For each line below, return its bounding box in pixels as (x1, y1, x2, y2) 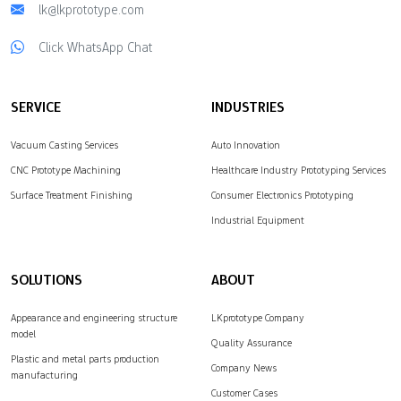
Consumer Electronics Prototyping (211, 188, 354, 203)
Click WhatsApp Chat (38, 38, 152, 57)
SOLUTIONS (11, 270, 82, 290)
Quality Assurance (211, 336, 292, 351)
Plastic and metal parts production (11, 352, 159, 367)
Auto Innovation (211, 138, 280, 153)
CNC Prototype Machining (11, 163, 121, 178)
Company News (211, 361, 277, 376)
